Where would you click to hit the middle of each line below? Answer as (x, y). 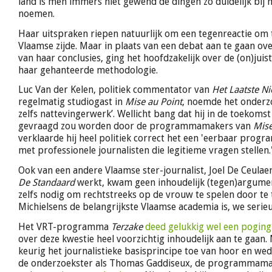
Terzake (127, 226)
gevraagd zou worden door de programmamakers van (136, 126)
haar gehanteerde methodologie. (89, 70)
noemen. (36, 13)
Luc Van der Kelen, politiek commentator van (115, 90)
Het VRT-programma (65, 226)
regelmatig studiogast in (72, 102)
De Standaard (46, 183)
